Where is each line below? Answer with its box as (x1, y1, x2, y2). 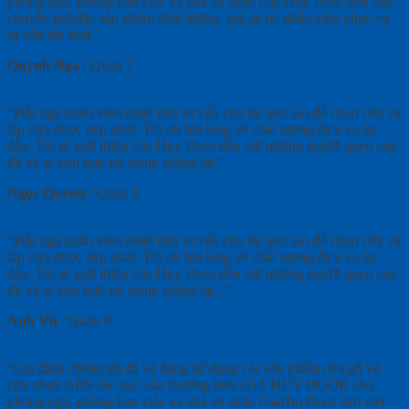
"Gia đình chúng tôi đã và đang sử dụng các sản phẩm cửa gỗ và (7, 361, 380, 377)
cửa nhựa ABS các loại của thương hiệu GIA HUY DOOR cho (7, 377, 373, 393)
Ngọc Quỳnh (7, 185, 86, 202)
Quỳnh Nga (7, 58, 79, 74)
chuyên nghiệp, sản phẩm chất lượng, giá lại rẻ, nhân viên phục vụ (7, 10, 390, 26)
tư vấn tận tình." (7, 26, 100, 43)
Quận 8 (68, 313, 111, 330)
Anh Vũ (7, 313, 58, 330)
